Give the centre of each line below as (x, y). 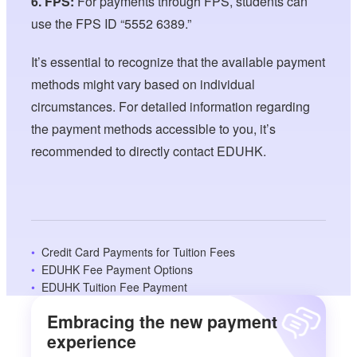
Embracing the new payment (163, 322)
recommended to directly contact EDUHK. (149, 151)
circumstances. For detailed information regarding (171, 106)
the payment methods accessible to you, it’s (154, 128)
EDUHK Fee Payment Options (118, 269)
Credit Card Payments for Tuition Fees (139, 251)
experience (92, 342)
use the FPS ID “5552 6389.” (112, 23)
